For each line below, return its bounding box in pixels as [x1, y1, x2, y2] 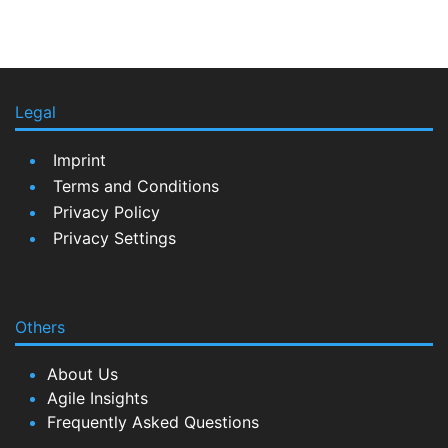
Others [15, 317, 65, 337]
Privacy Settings [53, 228, 176, 248]
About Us [47, 364, 118, 384]
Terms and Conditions [53, 176, 219, 196]
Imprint [53, 150, 106, 170]
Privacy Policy [53, 202, 160, 222]
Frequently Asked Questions [47, 412, 259, 432]
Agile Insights [47, 388, 148, 408]
